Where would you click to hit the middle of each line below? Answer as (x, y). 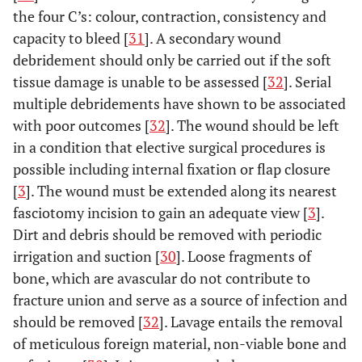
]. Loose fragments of (244, 257)
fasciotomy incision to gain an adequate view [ (160, 213)
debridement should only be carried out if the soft (172, 60)
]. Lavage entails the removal (251, 322)
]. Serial (307, 82)
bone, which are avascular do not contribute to (162, 278)
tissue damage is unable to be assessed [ (140, 82)
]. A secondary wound (213, 38)
